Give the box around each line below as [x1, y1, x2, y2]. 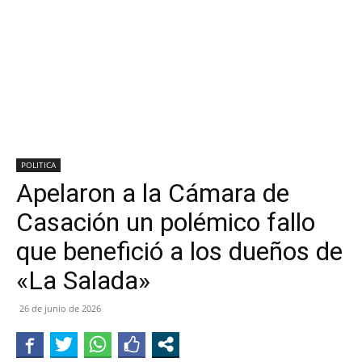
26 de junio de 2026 [19, 302, 101, 314]
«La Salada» [16, 265, 150, 296]
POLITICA [21, 159, 56, 170]
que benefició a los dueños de [16, 236, 343, 267]
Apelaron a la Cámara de [16, 178, 289, 208]
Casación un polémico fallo [16, 207, 315, 238]
